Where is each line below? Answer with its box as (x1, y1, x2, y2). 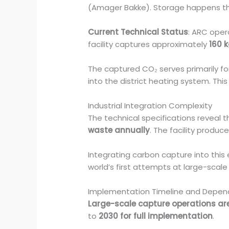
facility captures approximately (88, 39, 210, 50)
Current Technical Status (88, 27, 189, 38)
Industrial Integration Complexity (88, 100, 213, 111)
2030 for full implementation (99, 211, 213, 222)
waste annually (88, 125, 150, 136)
